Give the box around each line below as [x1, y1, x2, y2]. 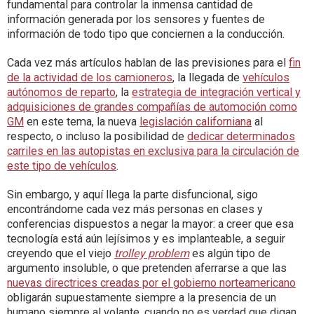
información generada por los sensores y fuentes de [7, 13, 265, 27]
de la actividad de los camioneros [7, 71, 172, 85]
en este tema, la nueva [24, 115, 139, 129]
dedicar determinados [187, 130, 295, 144]
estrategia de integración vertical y [132, 86, 301, 100]
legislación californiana [139, 115, 252, 129]
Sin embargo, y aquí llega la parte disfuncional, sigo [7, 188, 258, 202]
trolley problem [114, 247, 189, 261]
